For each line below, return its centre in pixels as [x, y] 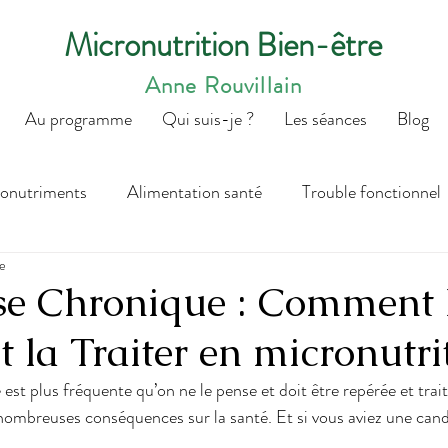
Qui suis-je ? [207, 119]
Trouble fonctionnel [371, 191]
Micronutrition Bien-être [222, 45]
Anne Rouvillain [223, 85]
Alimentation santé [194, 191]
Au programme [78, 119]
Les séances [325, 119]
